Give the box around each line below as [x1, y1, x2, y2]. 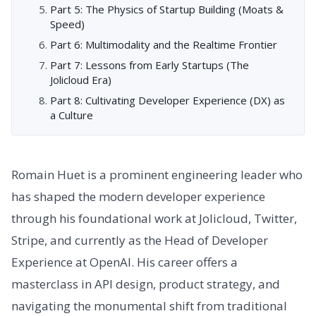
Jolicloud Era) [50, 72, 112, 87]
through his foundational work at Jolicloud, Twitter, [11, 210, 297, 227]
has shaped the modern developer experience [11, 188, 265, 205]
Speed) [50, 16, 85, 31]
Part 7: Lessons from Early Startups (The [50, 57, 250, 72]
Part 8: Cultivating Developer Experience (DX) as [50, 92, 286, 107]
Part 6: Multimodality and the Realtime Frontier [50, 37, 278, 51]
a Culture [50, 107, 94, 122]
